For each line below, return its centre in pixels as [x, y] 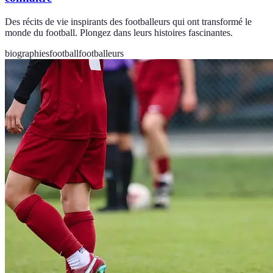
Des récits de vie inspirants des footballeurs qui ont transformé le [128, 22]
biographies [27, 54]
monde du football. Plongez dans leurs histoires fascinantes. [119, 33]
